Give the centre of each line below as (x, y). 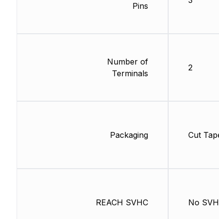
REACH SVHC (122, 203)
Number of (127, 62)
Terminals (130, 74)
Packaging (129, 135)
